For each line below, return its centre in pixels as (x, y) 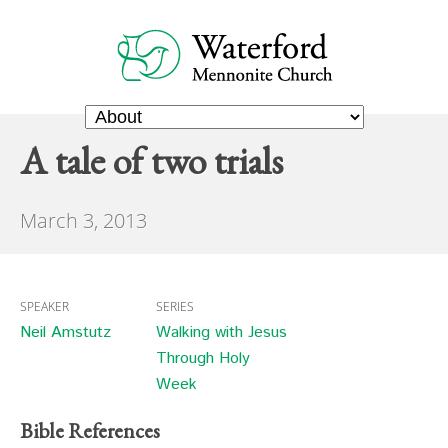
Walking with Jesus (221, 332)
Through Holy (202, 358)
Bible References (90, 430)
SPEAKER (44, 306)
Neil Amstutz (65, 332)
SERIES (174, 306)
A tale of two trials (151, 160)
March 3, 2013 (83, 220)
